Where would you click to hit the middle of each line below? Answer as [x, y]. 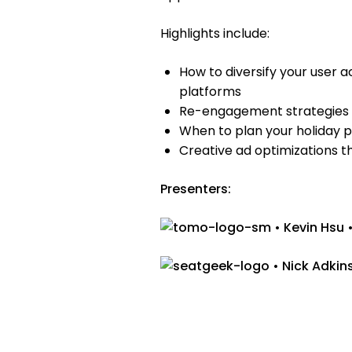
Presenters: [196, 189]
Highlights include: [215, 34]
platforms [210, 92]
